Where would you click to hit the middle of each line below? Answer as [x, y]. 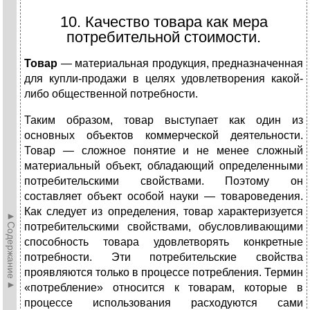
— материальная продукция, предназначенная [180, 64]
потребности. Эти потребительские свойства [164, 257]
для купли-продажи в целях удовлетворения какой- [164, 79]
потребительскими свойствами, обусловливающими [164, 227]
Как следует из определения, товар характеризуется [164, 212]
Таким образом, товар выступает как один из [164, 120]
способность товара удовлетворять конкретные [164, 242]
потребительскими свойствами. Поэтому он [164, 181]
